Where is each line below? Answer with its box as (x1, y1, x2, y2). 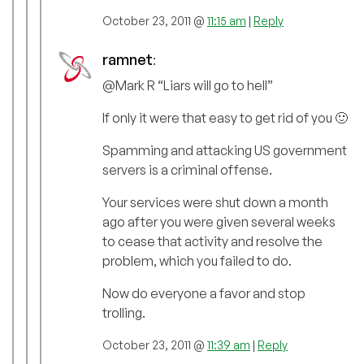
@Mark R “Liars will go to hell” (102, 77, 273, 94)
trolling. (102, 305, 145, 322)
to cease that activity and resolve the (102, 233, 323, 250)
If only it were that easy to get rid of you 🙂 (102, 110, 348, 127)
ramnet (102, 50, 153, 69)
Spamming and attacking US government (102, 142, 347, 159)
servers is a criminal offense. (102, 162, 272, 179)
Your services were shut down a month (102, 194, 328, 211)
